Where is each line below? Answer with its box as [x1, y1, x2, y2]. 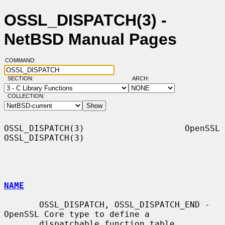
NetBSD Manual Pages [4, 30, 177, 49]
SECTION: [7, 75, 38, 82]
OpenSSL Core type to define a [4, 209, 150, 219]
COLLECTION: [7, 93, 45, 99]
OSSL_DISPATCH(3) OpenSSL [4, 123, 220, 133]
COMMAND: [5, 57, 42, 64]
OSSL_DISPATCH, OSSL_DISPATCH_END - [4, 199, 39, 209]
